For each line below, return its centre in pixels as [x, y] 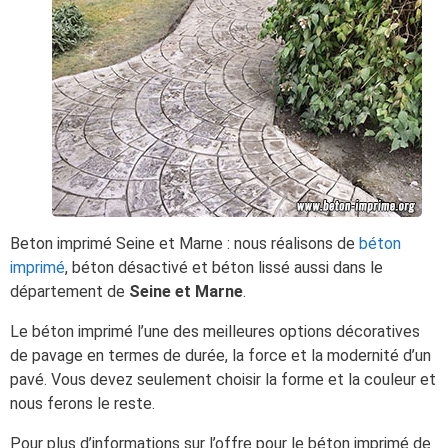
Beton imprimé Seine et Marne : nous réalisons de [184, 244]
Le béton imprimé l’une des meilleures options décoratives [215, 332]
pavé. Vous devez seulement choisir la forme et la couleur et [223, 380]
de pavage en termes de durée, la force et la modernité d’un [220, 356]
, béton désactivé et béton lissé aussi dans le [224, 268]
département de [69, 292]
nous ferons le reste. [82, 404]
